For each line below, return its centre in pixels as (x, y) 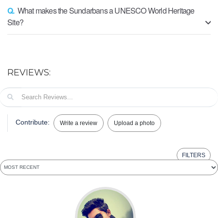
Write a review (79, 123)
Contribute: (33, 122)
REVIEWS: (29, 72)
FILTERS (194, 155)
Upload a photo (134, 123)
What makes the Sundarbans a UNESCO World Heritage (106, 10)
